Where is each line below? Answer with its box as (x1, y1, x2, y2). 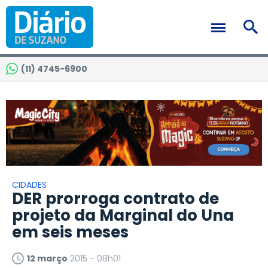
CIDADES (12, 179, 47, 191)
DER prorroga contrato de (12, 188, 219, 210)
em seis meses (12, 221, 129, 243)
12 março (27, 252, 68, 265)
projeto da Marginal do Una (12, 205, 234, 227)
